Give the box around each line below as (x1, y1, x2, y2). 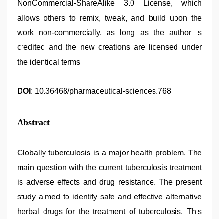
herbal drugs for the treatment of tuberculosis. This (17, 207, 202, 216)
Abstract (17, 117, 50, 127)
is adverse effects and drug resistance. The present (17, 178, 202, 186)
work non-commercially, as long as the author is (17, 28, 202, 37)
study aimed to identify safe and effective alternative (17, 193, 202, 201)
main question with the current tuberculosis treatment (17, 163, 202, 172)
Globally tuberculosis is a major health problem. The (17, 149, 202, 157)
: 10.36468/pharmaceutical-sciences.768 (31, 87, 171, 95)
